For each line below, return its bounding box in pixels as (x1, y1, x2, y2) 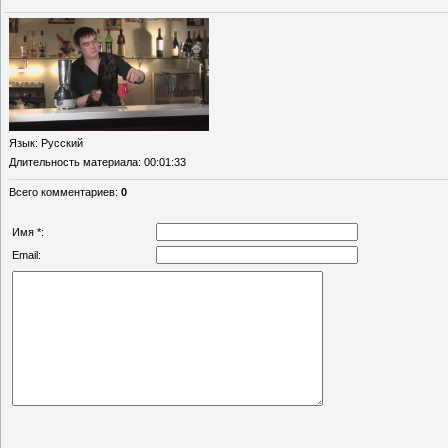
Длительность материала (9, 155, 138, 168)
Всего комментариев (9, 185, 115, 198)
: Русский (35, 136, 83, 149)
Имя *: (12, 225, 44, 238)
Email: (12, 248, 41, 261)
